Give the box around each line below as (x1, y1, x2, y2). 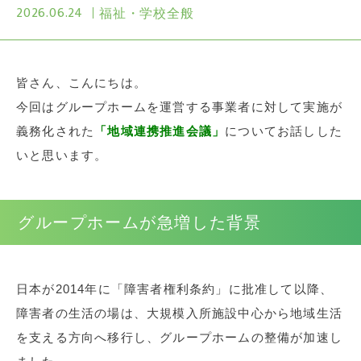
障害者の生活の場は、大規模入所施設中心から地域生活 (16, 306, 342, 320)
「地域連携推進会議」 (94, 124, 226, 138)
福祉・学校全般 (99, 6, 194, 20)
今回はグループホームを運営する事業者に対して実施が (16, 100, 343, 114)
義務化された (16, 124, 95, 138)
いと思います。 (16, 148, 108, 162)
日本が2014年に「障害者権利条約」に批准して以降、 (16, 282, 334, 296)
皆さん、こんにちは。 (16, 76, 147, 89)
